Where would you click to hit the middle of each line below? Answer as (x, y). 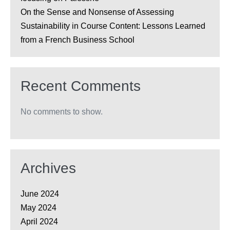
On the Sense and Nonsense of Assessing (97, 12)
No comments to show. (62, 112)
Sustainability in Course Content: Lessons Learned (113, 26)
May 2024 (39, 208)
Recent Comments (81, 86)
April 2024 (39, 222)
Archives (48, 168)
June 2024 (40, 194)
